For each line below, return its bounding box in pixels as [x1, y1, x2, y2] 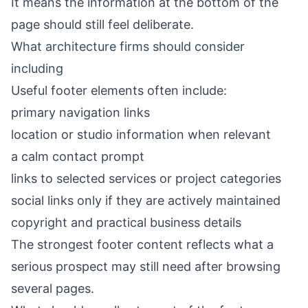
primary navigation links [11, 105, 150, 120]
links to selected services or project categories [11, 171, 281, 186]
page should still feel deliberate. [11, 17, 194, 32]
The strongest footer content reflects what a [11, 237, 274, 252]
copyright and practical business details [11, 215, 241, 230]
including [11, 61, 63, 76]
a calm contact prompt [11, 149, 144, 164]
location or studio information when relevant [11, 127, 271, 142]
